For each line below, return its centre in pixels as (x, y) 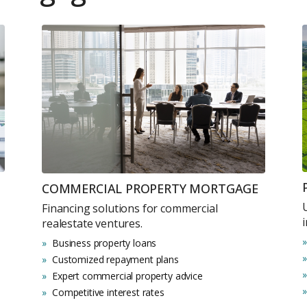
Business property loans (105, 243)
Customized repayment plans (115, 260)
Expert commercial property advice (127, 276)
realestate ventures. (92, 224)
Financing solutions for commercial (130, 209)
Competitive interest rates (108, 293)
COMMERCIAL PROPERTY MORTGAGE (150, 189)
